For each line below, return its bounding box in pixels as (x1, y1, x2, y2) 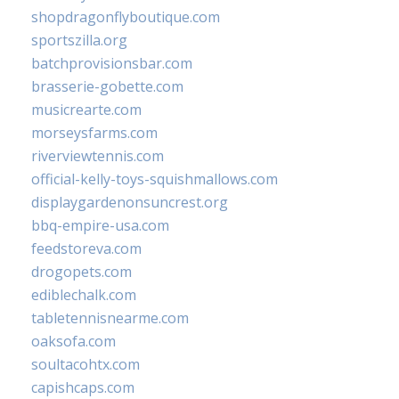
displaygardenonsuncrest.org (31, 192, 228, 213)
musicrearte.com (31, 100, 142, 120)
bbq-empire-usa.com (31, 216, 169, 236)
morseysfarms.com (31, 123, 158, 143)
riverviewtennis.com (31, 146, 164, 167)
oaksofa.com (31, 331, 116, 352)
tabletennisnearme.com (31, 308, 189, 329)
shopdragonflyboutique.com (31, 7, 220, 28)
